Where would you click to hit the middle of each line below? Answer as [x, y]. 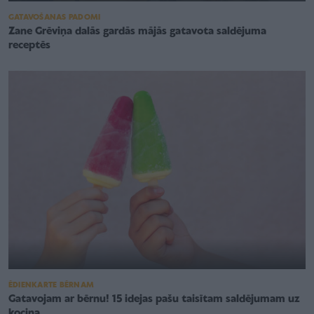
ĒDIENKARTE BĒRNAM [52, 285]
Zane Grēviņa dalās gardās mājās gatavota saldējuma [137, 32]
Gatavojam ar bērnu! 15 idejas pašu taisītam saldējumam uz [154, 299]
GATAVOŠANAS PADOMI [55, 18]
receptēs [29, 46]
